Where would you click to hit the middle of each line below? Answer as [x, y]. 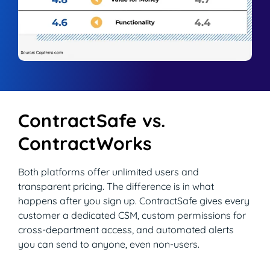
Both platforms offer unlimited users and [108, 172]
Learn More [48, 28]
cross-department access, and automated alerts [126, 230]
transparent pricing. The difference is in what [116, 187]
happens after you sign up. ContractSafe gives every [134, 201]
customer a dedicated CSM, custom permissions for [132, 215]
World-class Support [67, 89]
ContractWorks [85, 144]
